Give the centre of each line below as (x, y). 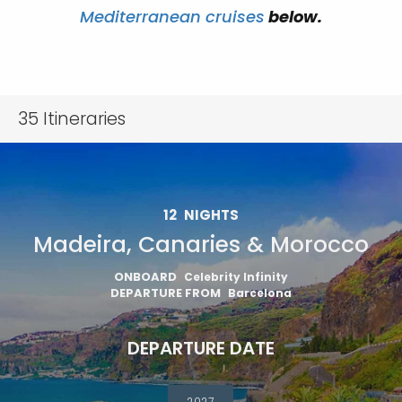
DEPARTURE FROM (166, 293)
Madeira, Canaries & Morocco (201, 245)
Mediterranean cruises (172, 17)
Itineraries (82, 119)
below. (293, 17)
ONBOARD (145, 277)
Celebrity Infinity (236, 277)
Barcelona (260, 293)
